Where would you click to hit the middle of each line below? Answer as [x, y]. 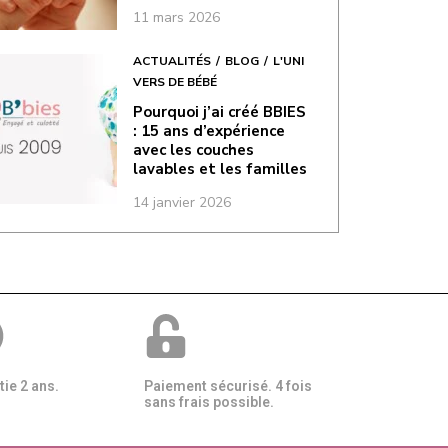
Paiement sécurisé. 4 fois [228, 385]
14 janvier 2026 [181, 202]
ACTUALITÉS [171, 60]
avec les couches [193, 149]
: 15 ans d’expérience [208, 130]
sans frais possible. [209, 401]
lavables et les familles [219, 168]
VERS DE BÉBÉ [174, 81]
